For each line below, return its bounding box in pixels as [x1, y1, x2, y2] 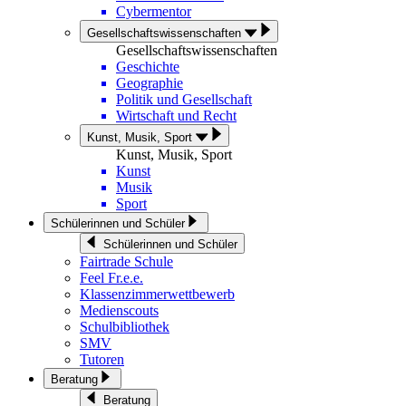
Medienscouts [80, 303, 159, 318]
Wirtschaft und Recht [116, 108, 237, 123]
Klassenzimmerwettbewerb [80, 286, 235, 302]
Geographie [116, 75, 183, 91]
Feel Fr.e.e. [80, 270, 143, 285]
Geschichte [116, 59, 179, 74]
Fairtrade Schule [80, 254, 173, 269]
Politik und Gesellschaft [116, 92, 252, 107]
